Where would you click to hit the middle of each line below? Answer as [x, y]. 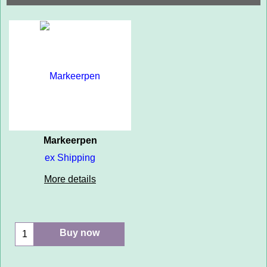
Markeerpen [70, 140]
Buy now [79, 232]
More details [70, 179]
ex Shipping [70, 157]
